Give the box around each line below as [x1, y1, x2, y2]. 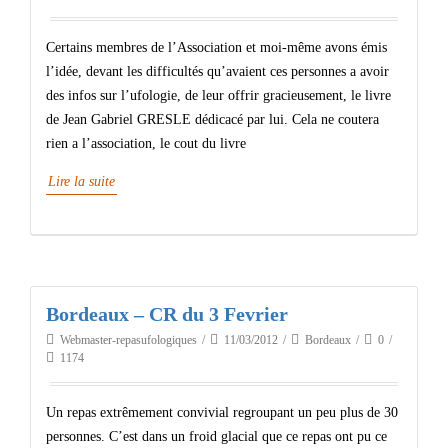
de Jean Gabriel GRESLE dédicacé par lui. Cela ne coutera [46, 112, 379, 127]
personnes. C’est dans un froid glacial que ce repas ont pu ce [46, 429, 387, 444]
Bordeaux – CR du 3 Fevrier [46, 303, 288, 325]
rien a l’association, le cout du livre [46, 136, 246, 151]
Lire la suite [48, 174, 115, 189]
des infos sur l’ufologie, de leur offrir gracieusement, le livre [46, 88, 391, 103]
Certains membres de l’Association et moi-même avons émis [46, 40, 387, 55]
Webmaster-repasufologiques [60, 333, 197, 347]
